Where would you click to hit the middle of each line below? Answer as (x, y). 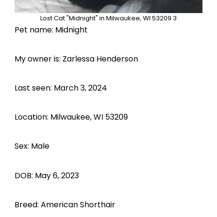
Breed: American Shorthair (65, 204)
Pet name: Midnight (51, 30)
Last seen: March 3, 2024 (61, 88)
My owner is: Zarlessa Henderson (76, 59)
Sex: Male (32, 146)
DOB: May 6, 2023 (47, 175)
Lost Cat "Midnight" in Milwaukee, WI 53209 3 (108, 18)
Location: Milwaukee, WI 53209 (71, 117)
